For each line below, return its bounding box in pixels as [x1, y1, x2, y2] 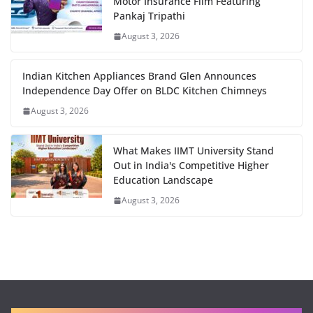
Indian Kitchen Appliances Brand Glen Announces [22, 69, 256, 82]
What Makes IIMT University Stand [113, 144, 274, 157]
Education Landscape [113, 173, 213, 187]
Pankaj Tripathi [113, 9, 185, 22]
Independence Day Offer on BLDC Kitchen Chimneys [22, 84, 267, 97]
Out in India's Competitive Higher [113, 159, 269, 172]
